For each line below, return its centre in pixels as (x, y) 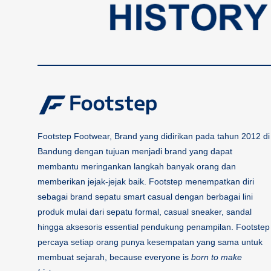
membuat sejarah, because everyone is (114, 257)
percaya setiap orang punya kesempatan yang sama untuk (150, 242)
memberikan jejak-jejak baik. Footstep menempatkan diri (146, 182)
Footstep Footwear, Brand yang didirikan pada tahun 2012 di (154, 136)
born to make (217, 257)
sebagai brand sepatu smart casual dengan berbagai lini (145, 197)
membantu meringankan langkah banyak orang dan (137, 167)
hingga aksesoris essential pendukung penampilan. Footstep (154, 227)
